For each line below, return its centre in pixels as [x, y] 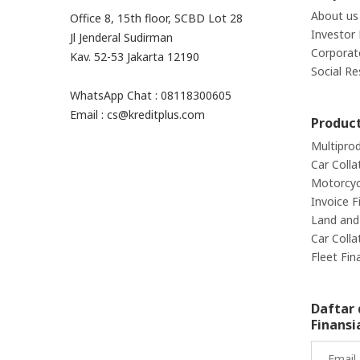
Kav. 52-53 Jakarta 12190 [135, 57]
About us [335, 16]
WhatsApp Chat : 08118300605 [151, 96]
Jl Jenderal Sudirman [121, 38]
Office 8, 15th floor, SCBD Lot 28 [156, 18]
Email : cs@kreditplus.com [137, 115]
